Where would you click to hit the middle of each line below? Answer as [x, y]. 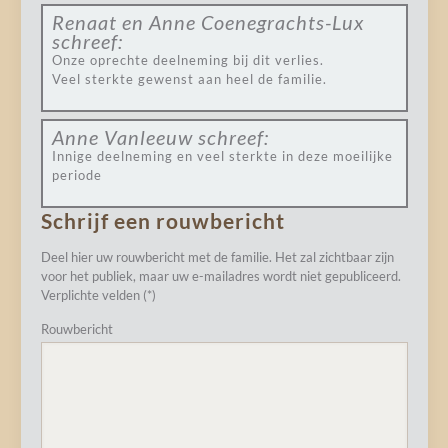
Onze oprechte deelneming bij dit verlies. [187, 60]
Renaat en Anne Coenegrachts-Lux [207, 22]
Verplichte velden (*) [98, 295]
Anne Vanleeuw [122, 137]
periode [76, 175]
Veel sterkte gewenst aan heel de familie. [189, 79]
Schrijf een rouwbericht [162, 220]
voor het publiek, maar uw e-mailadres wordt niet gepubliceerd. [220, 276]
